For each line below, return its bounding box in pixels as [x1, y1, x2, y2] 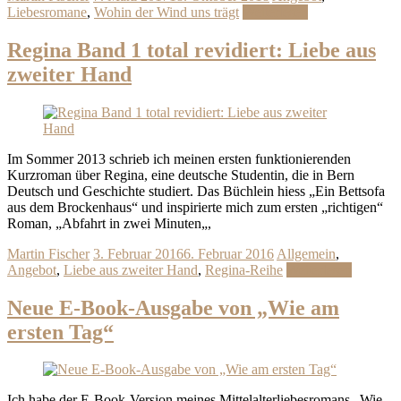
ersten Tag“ [7, 320, 114, 344]
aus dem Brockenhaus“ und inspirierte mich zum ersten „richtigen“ [7, 199, 383, 215]
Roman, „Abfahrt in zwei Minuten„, [7, 215, 211, 231]
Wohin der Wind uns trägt [94, 4, 239, 20]
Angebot [7, 261, 56, 277]
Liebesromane [7, 4, 87, 20]
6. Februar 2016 [183, 245, 274, 261]
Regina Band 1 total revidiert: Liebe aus [7, 38, 376, 62]
